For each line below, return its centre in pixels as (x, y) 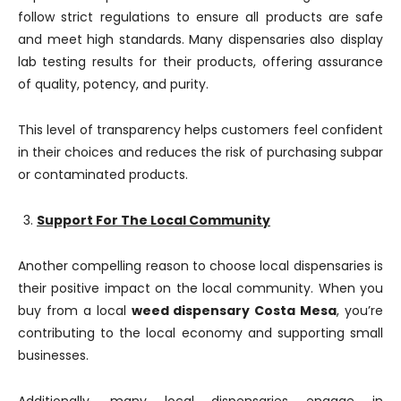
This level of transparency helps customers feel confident (200, 130)
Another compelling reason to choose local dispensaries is (200, 266)
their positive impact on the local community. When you (200, 288)
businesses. (53, 355)
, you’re (360, 311)
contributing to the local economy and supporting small (200, 333)
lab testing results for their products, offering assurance (200, 62)
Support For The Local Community (154, 220)
